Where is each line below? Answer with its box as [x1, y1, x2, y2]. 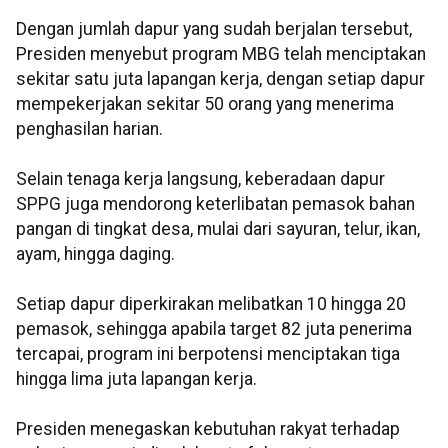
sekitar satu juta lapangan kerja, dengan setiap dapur [16, 69, 425, 90]
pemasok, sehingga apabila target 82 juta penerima [16, 319, 412, 340]
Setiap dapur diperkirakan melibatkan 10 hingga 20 [16, 294, 406, 315]
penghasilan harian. [16, 119, 163, 140]
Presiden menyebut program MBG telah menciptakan [16, 44, 426, 65]
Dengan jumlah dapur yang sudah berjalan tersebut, [16, 19, 412, 40]
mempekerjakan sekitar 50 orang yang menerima [16, 94, 394, 115]
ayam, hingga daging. [16, 244, 175, 265]
